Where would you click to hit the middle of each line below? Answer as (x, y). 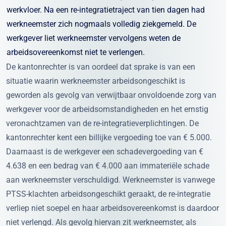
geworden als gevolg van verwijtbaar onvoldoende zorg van (111, 95)
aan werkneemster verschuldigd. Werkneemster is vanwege (110, 180)
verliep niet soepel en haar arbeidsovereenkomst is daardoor (112, 208)
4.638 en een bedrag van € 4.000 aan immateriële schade (108, 165)
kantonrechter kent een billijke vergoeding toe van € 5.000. (109, 137)
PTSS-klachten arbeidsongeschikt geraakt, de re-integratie (108, 194)
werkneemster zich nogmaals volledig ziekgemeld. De (101, 24)
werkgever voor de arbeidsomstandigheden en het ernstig (107, 109)
